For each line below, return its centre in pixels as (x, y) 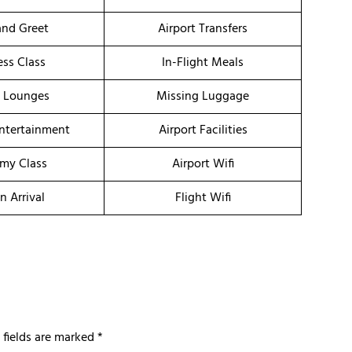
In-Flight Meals (203, 63)
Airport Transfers (203, 29)
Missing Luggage (203, 97)
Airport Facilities (203, 131)
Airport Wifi (203, 165)
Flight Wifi (203, 198)
